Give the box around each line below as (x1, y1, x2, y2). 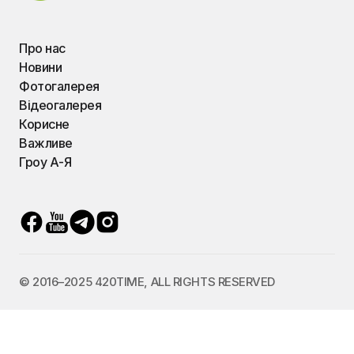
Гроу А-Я (19, 154, 72, 170)
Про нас (19, 40, 66, 56)
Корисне (19, 116, 70, 132)
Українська (111, 319, 181, 336)
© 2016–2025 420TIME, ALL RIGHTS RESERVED (19, 274, 275, 289)
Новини (19, 59, 62, 75)
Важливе (19, 135, 73, 151)
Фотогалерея (19, 78, 100, 94)
